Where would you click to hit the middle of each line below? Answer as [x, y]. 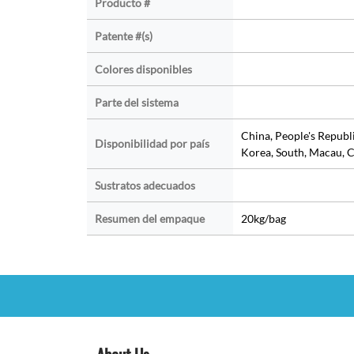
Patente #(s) [123, 36]
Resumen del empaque [149, 219]
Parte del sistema [136, 103]
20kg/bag [263, 219]
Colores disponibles [143, 70]
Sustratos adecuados [145, 186]
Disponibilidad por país [152, 144]
